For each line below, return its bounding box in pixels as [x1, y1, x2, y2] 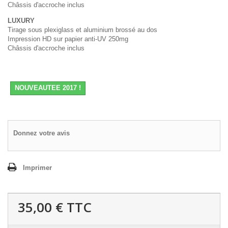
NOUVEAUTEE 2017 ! [15, 83, 81, 92]
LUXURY [8, 16, 35, 24]
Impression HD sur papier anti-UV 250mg [8, 35, 128, 43]
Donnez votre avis [13, 129, 70, 137]
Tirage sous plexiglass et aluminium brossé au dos [8, 25, 157, 34]
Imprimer [23, 163, 52, 172]
